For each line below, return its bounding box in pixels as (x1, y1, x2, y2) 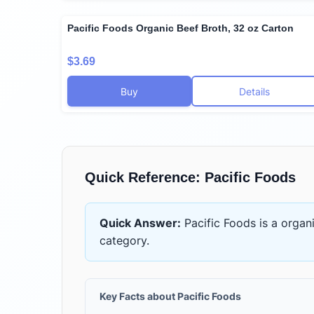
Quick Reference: (85, 170, 205, 186)
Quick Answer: (100, 216, 181, 231)
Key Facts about (100, 290, 177, 303)
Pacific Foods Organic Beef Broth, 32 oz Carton (67, 22, 294, 34)
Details (239, 85, 270, 97)
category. (100, 233, 149, 248)
